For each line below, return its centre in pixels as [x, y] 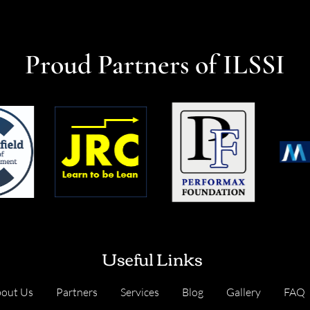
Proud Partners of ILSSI [155, 64]
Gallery [243, 292]
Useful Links [152, 258]
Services [139, 292]
